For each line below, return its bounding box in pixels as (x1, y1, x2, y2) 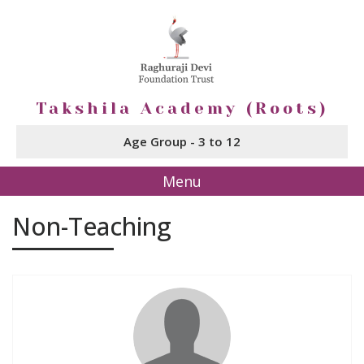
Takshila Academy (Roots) (36, 99, 328, 118)
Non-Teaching (12, 210, 171, 243)
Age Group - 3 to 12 (123, 133, 240, 149)
